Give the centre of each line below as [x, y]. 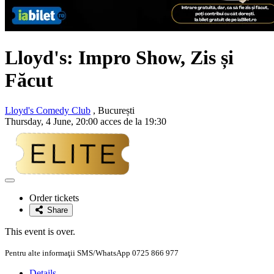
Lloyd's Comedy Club [48, 110]
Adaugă [23, 184]
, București [113, 110]
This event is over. [40, 231]
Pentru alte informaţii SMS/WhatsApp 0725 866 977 [92, 253]
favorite [22, 202]
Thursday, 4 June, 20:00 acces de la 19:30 [86, 121]
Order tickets [54, 198]
